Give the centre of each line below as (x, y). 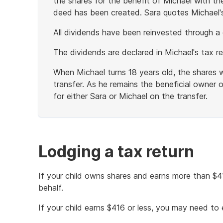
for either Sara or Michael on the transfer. (130, 96)
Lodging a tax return (116, 152)
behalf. (51, 188)
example (68, 131)
